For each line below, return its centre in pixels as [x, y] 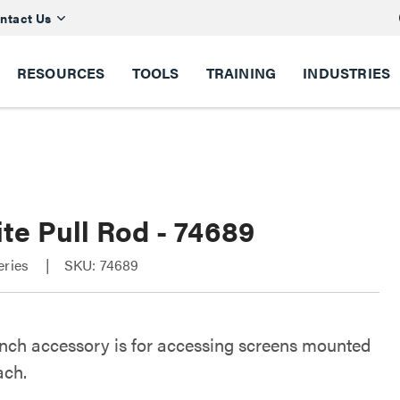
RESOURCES [61, 73]
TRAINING [241, 73]
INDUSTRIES [347, 73]
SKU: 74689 [101, 265]
